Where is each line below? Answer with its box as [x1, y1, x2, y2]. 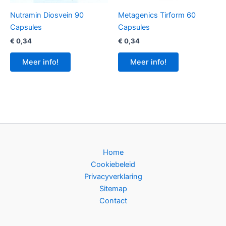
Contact [99, 196, 127, 206]
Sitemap [99, 184, 127, 194]
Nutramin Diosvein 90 [10, 10, 84, 20]
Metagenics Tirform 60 [118, 10, 196, 20]
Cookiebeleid [91, 160, 135, 169]
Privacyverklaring [84, 172, 142, 182]
